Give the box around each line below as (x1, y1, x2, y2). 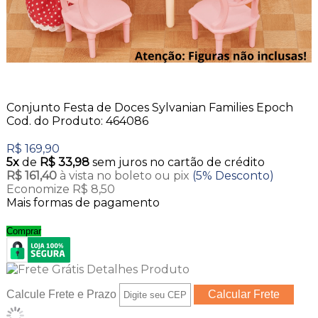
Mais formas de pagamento (6, 196, 160, 210)
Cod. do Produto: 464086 (6, 114, 148, 128)
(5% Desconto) (192, 169, 274, 183)
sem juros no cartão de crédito (92, 155, 265, 170)
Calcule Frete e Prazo (6, 288, 116, 301)
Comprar (6, 226, 41, 237)
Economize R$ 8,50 (6, 182, 115, 197)
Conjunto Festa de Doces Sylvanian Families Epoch (6, 101, 293, 115)
